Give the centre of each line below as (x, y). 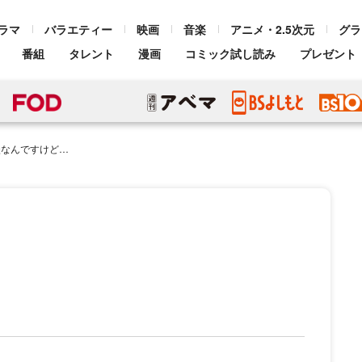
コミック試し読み (230, 53)
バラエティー (78, 29)
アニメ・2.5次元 (272, 29)
